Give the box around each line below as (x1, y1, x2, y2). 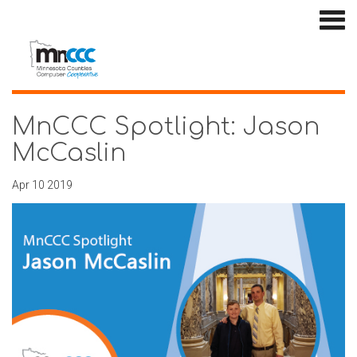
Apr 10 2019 (12, 178, 73, 192)
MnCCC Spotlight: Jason (12, 114, 320, 141)
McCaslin (12, 140, 126, 167)
